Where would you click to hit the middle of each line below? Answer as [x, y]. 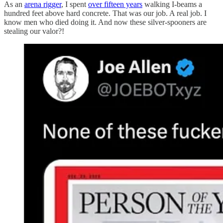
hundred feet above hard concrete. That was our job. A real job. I [105, 13]
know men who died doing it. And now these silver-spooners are [105, 22]
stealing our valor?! [34, 31]
